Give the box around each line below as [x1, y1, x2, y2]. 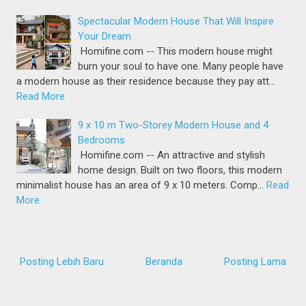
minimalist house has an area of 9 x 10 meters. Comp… [16, 178, 264, 191]
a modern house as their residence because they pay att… [16, 74, 276, 87]
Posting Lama [223, 255, 286, 268]
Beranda [145, 255, 182, 268]
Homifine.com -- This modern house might [78, 44, 273, 57]
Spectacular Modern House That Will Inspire [78, 14, 275, 27]
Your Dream [78, 29, 132, 42]
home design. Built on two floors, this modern [78, 163, 283, 176]
